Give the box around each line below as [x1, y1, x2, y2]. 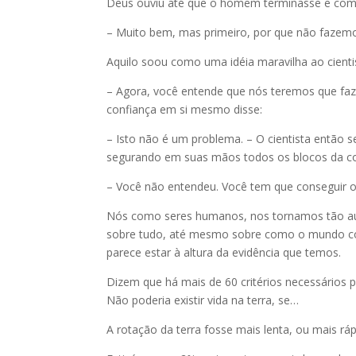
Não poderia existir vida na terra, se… [106, 292, 300, 308]
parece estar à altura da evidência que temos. [106, 245, 342, 260]
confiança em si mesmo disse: [106, 102, 263, 117]
